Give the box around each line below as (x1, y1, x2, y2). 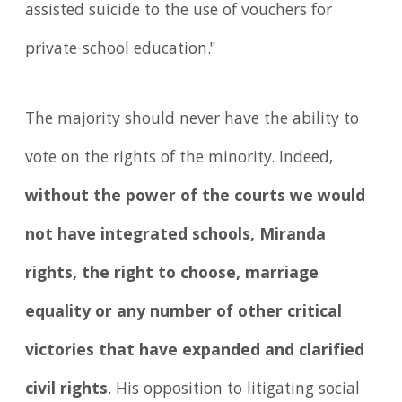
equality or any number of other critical (25, 299, 343, 327)
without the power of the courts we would (25, 183, 366, 211)
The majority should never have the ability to (25, 106, 360, 134)
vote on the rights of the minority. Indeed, (25, 144, 334, 172)
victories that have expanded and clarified (25, 337, 365, 365)
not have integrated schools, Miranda (25, 222, 327, 249)
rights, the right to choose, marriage (25, 260, 319, 288)
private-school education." (25, 37, 217, 65)
